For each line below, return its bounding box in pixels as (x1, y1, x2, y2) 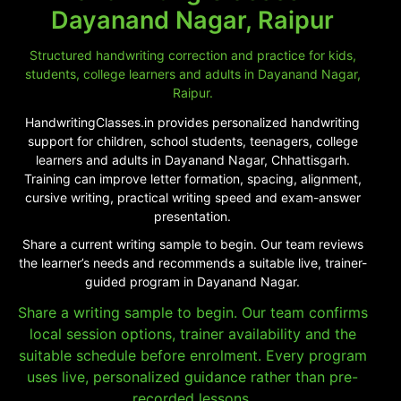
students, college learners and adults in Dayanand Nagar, (24, 65, 361, 81)
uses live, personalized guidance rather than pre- (27, 367, 358, 386)
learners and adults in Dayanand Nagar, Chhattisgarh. (35, 151, 350, 167)
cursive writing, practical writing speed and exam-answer (24, 189, 361, 205)
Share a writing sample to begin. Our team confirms (17, 303, 368, 321)
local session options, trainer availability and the (29, 324, 356, 343)
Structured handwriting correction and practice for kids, (29, 47, 356, 63)
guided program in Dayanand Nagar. (85, 273, 300, 289)
